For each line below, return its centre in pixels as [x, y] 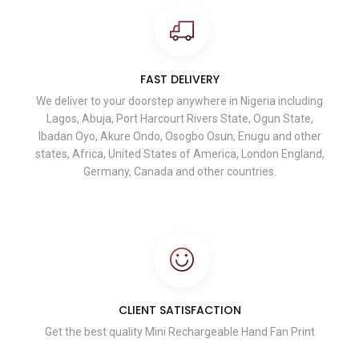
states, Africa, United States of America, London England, [179, 154]
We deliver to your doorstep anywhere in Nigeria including [179, 101]
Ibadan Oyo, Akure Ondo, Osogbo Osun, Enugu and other [179, 137]
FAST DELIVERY [179, 80]
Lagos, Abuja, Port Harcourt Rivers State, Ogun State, [179, 119]
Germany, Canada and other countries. [179, 172]
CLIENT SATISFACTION [179, 311]
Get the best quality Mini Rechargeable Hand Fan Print [179, 332]
